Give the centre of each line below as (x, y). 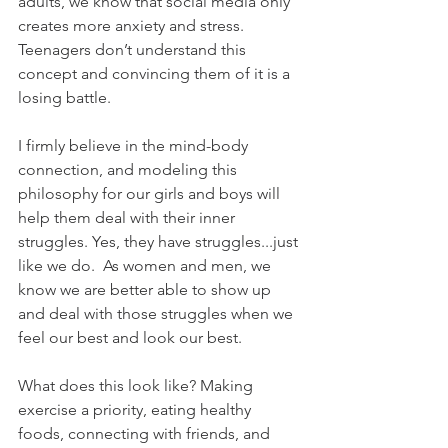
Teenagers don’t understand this (134, 50)
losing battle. (64, 98)
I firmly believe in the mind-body (135, 146)
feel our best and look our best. (130, 338)
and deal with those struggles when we (157, 314)
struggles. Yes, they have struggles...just (160, 242)
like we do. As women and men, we (146, 266)
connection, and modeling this (129, 170)
